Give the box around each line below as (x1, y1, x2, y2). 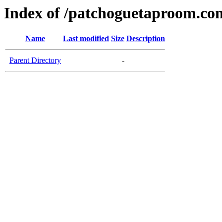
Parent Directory (9, 56, 61, 65)
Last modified (63, 34, 109, 43)
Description (126, 34, 165, 43)
